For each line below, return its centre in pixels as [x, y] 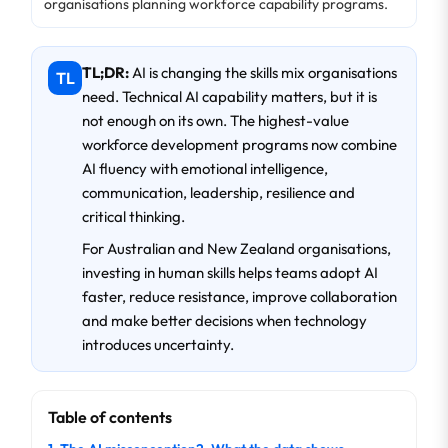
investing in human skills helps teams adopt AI [230, 272]
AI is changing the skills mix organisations [263, 72]
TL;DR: [105, 72]
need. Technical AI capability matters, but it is [229, 96]
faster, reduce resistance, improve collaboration [239, 296]
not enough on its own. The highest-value [215, 120]
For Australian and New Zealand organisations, [236, 248]
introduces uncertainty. [158, 344]
